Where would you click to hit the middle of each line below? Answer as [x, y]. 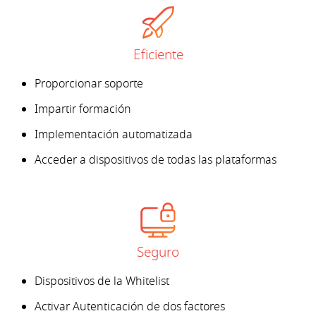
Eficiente [158, 55]
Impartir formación [83, 110]
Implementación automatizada [114, 135]
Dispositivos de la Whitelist [102, 282]
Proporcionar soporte [89, 84]
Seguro [158, 253]
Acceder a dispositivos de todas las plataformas [156, 160]
